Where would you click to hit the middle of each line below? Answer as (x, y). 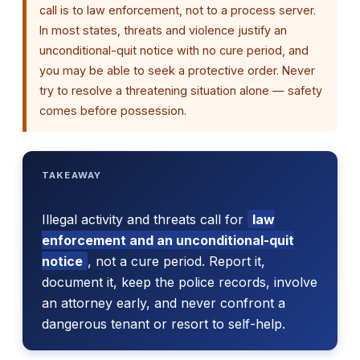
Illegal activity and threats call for (145, 219)
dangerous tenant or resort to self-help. (164, 323)
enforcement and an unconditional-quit (168, 240)
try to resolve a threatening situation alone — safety (181, 91)
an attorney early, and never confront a (164, 303)
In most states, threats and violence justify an (163, 31)
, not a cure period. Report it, (177, 261)
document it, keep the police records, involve (180, 282)
